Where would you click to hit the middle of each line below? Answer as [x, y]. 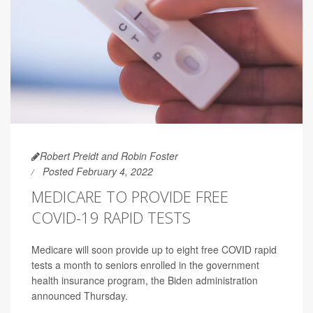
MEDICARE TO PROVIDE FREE [130, 196]
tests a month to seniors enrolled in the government [145, 264]
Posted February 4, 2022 [98, 171]
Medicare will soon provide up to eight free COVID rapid [154, 249]
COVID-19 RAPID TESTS [111, 217]
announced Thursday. [80, 295]
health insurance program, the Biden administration [145, 280]
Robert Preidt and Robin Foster [109, 155]
